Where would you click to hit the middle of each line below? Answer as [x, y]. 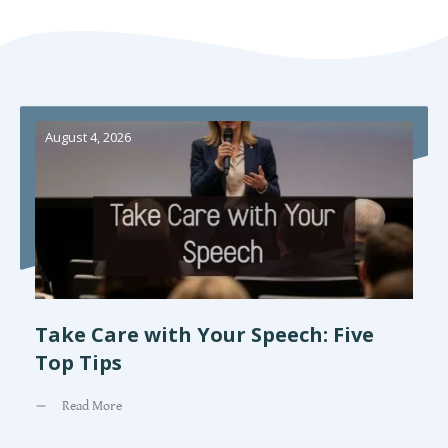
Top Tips [78, 363]
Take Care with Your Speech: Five [204, 335]
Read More [92, 405]
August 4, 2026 [88, 137]
